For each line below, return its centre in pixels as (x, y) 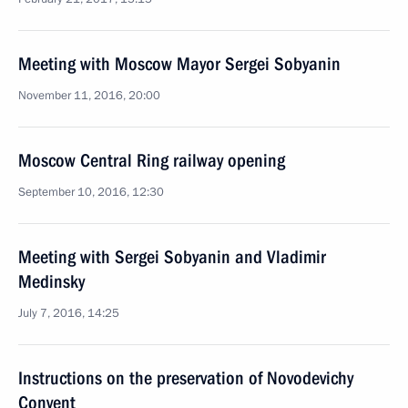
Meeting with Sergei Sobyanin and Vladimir (172, 257)
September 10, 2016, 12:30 (91, 192)
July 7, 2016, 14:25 (69, 313)
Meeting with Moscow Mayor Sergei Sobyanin (179, 64)
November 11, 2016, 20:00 (89, 96)
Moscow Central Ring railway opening (152, 160)
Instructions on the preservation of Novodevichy (186, 378)
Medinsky (51, 281)
